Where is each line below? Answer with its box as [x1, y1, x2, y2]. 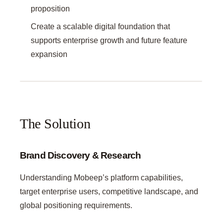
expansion [31, 50, 68, 59]
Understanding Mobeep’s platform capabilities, [20, 173, 183, 182]
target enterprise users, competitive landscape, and [20, 187, 198, 196]
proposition [31, 4, 70, 13]
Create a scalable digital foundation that [31, 22, 170, 31]
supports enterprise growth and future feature [31, 36, 188, 45]
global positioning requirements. [20, 201, 132, 210]
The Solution [20, 116, 91, 131]
